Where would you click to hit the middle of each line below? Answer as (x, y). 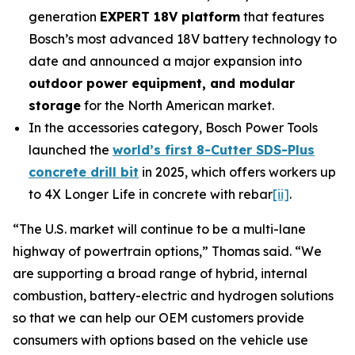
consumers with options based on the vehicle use (160, 340)
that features (282, 17)
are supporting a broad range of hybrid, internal (160, 273)
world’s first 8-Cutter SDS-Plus (214, 150)
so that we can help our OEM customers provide (158, 318)
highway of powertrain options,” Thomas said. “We (167, 251)
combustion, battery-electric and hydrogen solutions (173, 296)
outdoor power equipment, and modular (162, 83)
